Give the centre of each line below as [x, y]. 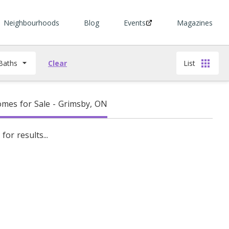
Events [135, 22]
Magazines [195, 22]
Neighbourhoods [31, 22]
